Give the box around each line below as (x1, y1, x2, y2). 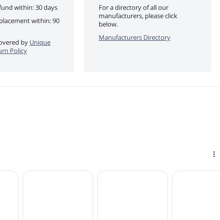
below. (99, 19, 118, 28)
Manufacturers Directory (99, 32, 170, 42)
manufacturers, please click (99, 11, 177, 20)
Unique (29, 37, 51, 47)
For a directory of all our (99, 2, 168, 12)
